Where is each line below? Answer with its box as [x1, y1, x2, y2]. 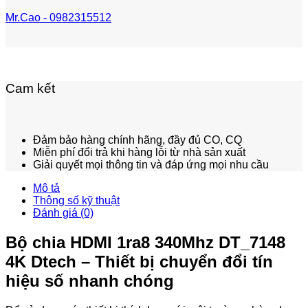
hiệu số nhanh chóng [5, 271, 174, 290]
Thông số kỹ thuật [33, 194, 120, 206]
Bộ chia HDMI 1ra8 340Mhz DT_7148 [5, 232, 285, 252]
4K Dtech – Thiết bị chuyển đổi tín [5, 252, 273, 271]
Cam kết [5, 81, 55, 96]
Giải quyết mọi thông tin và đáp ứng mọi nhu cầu [33, 158, 269, 170]
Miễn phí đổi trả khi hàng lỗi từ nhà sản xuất [33, 146, 245, 158]
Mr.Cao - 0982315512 [5, 12, 111, 24]
